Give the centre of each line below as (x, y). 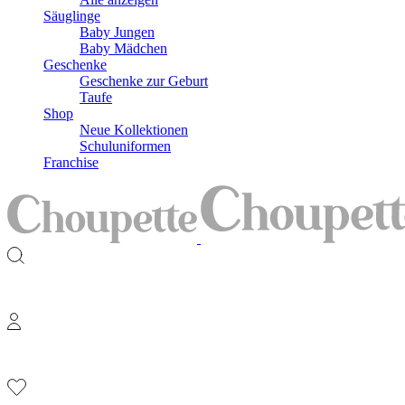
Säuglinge (72, 16)
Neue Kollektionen (134, 130)
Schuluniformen (125, 146)
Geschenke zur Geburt (144, 81)
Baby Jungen (117, 32)
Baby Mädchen (123, 48)
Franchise (71, 162)
